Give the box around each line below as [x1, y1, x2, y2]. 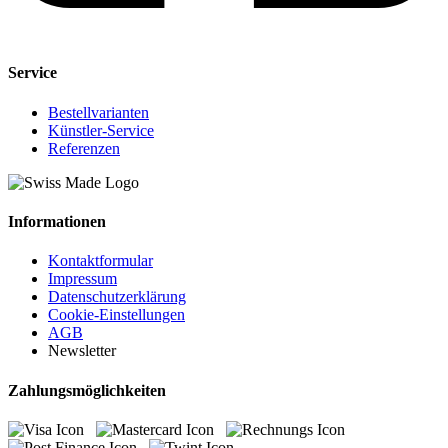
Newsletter [48, 342, 116, 360]
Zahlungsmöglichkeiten [8, 381, 166, 399]
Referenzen [48, 139, 120, 157]
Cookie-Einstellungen [48, 306, 185, 324]
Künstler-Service [48, 121, 154, 139]
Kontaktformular [48, 252, 153, 270]
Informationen [8, 212, 106, 230]
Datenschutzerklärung [48, 288, 186, 306]
